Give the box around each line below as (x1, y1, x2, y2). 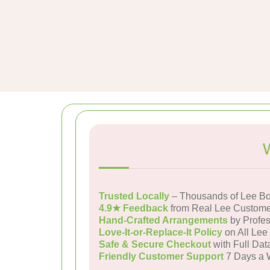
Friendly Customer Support (99, 251, 224, 262)
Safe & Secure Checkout (99, 239, 211, 250)
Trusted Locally (99, 191, 169, 201)
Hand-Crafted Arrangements (99, 215, 228, 225)
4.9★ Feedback (99, 203, 168, 213)
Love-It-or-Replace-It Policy (99, 227, 222, 237)
